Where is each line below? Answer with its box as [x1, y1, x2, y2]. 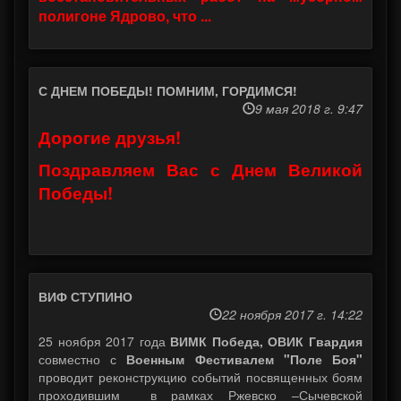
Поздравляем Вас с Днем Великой [38, 158, 363, 183]
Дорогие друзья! [38, 125, 181, 150]
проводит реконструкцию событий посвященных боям [38, 368, 363, 387]
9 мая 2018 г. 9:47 [255, 99, 363, 118]
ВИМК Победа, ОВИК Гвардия [170, 332, 363, 351]
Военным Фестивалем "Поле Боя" [126, 350, 363, 369]
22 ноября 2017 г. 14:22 [222, 305, 363, 324]
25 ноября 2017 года [38, 332, 171, 351]
